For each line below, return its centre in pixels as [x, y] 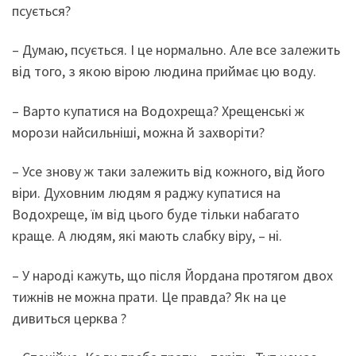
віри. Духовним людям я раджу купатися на [146, 193]
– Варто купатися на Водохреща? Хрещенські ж [158, 110]
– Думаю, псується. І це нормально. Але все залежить [176, 50]
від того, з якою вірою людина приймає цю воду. [164, 72]
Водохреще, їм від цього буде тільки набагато [156, 215]
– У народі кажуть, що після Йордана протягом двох [172, 275]
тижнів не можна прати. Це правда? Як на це [149, 296]
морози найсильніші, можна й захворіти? [138, 132]
